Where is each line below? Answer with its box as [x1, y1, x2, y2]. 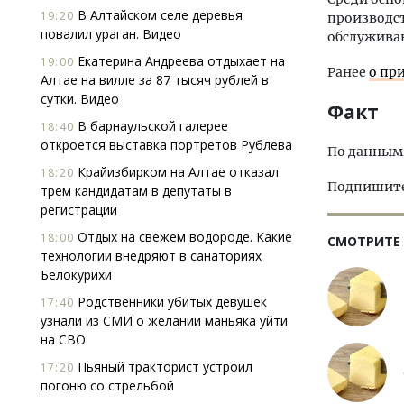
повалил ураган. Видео [41, 25, 181, 42]
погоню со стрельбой [41, 377, 174, 394]
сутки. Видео [41, 90, 119, 107]
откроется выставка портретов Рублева [41, 136, 292, 153]
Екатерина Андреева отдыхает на [74, 52, 285, 69]
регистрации [41, 201, 117, 218]
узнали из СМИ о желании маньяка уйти [41, 312, 288, 329]
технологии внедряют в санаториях [41, 247, 262, 264]
